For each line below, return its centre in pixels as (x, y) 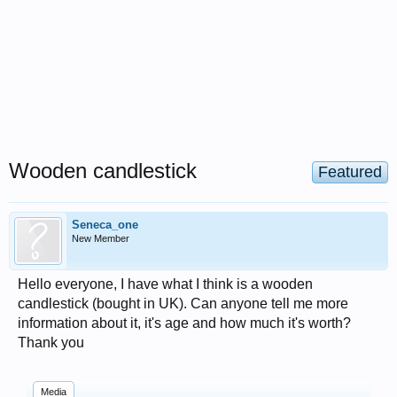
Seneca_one (105, 225)
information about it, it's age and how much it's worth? (184, 323)
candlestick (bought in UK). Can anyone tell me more (183, 304)
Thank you (51, 343)
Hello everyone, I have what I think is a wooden (165, 284)
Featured (350, 172)
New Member (101, 238)
